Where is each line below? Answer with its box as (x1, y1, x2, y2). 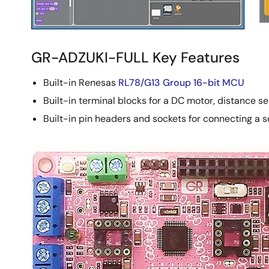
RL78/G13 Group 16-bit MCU (118, 76, 244, 89)
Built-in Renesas (43, 76, 118, 89)
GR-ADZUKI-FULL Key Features (31, 48, 240, 67)
